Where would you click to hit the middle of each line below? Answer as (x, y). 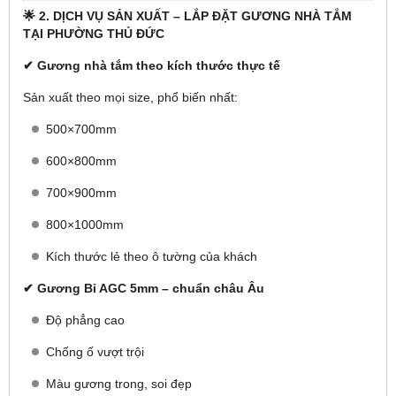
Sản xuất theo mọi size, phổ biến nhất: (130, 97)
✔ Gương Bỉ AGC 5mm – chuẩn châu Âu (144, 288)
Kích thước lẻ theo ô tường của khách (152, 256)
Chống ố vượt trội (95, 352)
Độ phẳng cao (85, 320)
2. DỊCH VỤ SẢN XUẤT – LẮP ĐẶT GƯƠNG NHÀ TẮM (195, 16)
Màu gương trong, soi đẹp (119, 384)
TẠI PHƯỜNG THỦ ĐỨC (94, 34)
